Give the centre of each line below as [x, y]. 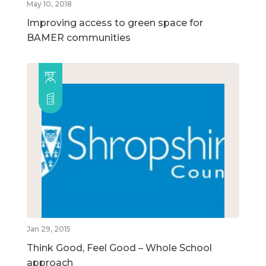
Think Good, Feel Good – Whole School [119, 248]
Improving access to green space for [115, 23]
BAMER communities [79, 38]
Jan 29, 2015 [49, 229]
